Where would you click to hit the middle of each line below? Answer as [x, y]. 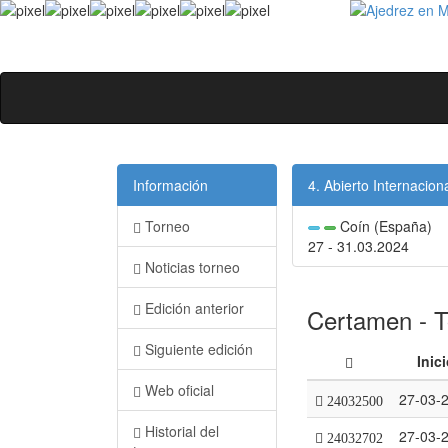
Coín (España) [384, 226]
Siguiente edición [197, 349]
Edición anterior [192, 308]
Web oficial [177, 390]
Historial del [180, 431]
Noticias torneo [190, 267]
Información [170, 185]
